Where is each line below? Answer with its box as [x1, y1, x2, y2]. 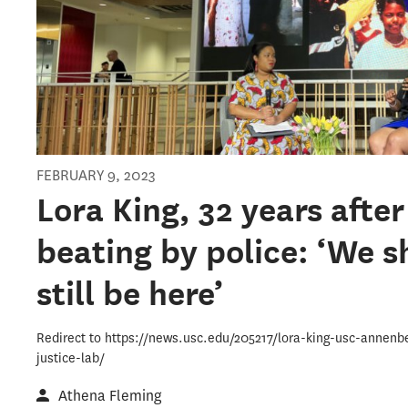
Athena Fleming [58, 386, 163, 406]
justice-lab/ [36, 350, 106, 368]
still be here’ [36, 274, 224, 313]
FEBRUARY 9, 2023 [36, 166, 157, 186]
